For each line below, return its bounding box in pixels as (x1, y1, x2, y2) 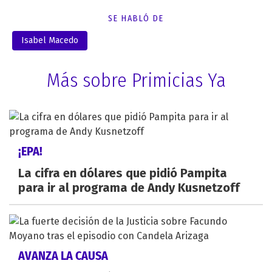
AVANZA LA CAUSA (18, 248, 108, 263)
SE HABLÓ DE (108, 13, 164, 24)
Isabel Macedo (21, 35, 78, 46)
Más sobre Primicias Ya (46, 68, 226, 92)
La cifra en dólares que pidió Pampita (18, 165, 227, 180)
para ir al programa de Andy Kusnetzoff (18, 180, 240, 195)
